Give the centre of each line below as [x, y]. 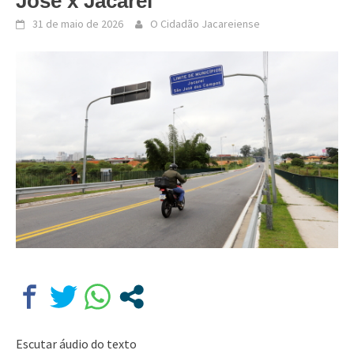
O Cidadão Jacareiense [205, 24]
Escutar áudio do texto [76, 344]
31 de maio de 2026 [78, 24]
